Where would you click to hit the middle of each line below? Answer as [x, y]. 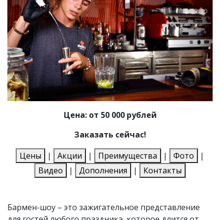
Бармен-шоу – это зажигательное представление [104, 207]
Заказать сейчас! [110, 134]
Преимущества [128, 155]
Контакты [163, 170]
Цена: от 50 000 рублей [110, 115]
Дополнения [103, 170]
